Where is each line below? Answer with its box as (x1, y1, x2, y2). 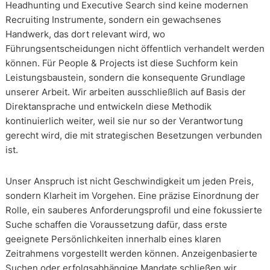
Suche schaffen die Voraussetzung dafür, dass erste (5, 219, 227, 231)
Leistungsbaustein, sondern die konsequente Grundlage (5, 72, 245, 84)
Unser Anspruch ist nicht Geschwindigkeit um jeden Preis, (5, 175, 254, 187)
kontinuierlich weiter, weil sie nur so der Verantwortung (5, 115, 243, 127)
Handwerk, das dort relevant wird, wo (5, 28, 165, 40)
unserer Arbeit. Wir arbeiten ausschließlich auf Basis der (5, 86, 246, 98)
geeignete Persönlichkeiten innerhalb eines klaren (5, 233, 221, 245)
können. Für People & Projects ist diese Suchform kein (5, 57, 238, 69)
